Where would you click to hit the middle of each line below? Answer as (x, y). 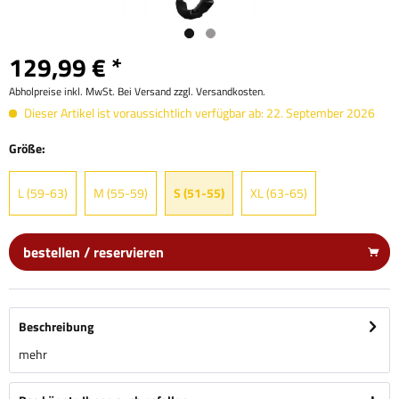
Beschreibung (56, 326)
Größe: (27, 148)
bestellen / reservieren (94, 252)
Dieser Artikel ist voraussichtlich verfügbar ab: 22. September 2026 (198, 113)
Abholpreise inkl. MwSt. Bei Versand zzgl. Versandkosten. (137, 91)
